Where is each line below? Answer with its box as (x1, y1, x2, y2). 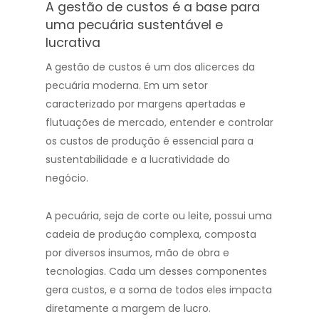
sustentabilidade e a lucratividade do (46, 152, 230, 167)
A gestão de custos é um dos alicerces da (46, 60, 255, 74)
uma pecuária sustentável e (46, 16, 223, 33)
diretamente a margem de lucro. (46, 301, 211, 315)
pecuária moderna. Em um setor (46, 78, 208, 93)
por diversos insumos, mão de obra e (46, 246, 229, 260)
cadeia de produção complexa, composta (46, 227, 256, 241)
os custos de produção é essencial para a (46, 134, 253, 148)
